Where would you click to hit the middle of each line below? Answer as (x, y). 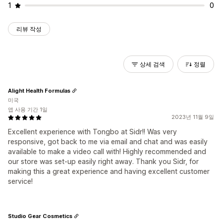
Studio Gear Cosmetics (40, 216)
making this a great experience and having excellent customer (109, 171)
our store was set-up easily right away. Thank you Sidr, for (103, 161)
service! (20, 181)
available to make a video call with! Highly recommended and (107, 151)
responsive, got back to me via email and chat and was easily (108, 141)
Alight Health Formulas (39, 90)
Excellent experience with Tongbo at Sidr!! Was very (92, 132)
